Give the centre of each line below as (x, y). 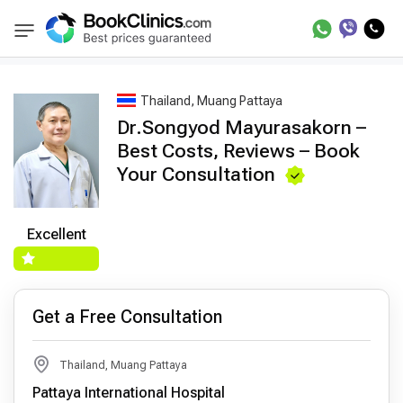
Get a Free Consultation (127, 316)
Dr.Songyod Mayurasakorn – (242, 127)
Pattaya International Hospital (129, 392)
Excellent (56, 234)
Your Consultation (196, 174)
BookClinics (68, 37)
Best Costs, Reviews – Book (238, 151)
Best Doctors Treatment (193, 35)
